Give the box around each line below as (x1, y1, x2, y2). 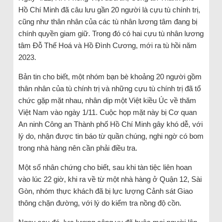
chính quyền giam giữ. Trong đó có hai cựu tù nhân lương (18, 29, 204, 38)
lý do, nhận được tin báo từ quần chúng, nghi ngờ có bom (18, 131, 204, 140)
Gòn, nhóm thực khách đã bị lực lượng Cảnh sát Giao (18, 186, 193, 195)
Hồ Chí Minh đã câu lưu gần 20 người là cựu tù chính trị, (18, 5, 200, 14)
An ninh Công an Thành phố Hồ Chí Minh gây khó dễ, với (18, 119, 203, 128)
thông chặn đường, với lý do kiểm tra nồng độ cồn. (18, 198, 181, 207)
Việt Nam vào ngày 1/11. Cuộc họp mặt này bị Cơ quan (18, 108, 197, 116)
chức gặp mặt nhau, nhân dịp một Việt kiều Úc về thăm (18, 96, 196, 105)
